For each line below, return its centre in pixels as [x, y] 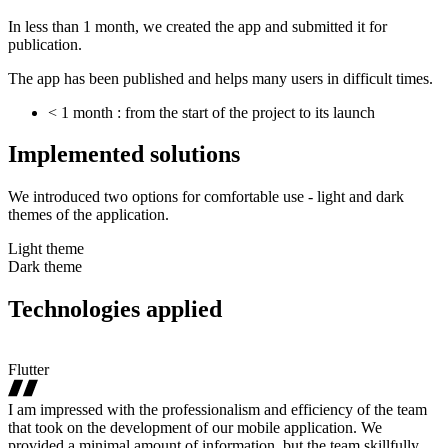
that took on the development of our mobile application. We [195, 428]
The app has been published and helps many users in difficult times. [220, 78]
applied [184, 309]
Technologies [77, 309]
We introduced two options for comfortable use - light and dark [206, 197]
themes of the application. [88, 215]
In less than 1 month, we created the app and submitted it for [197, 26]
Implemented [79, 154]
